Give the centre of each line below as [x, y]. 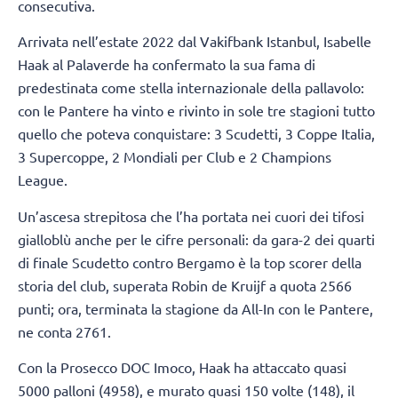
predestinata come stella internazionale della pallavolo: [191, 88]
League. [43, 180]
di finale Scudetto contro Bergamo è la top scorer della [190, 262]
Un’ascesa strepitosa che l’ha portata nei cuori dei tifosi [191, 215]
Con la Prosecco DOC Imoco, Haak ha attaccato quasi [182, 367]
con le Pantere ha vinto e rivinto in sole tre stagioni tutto [196, 111]
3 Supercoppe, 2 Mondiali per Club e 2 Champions [175, 157]
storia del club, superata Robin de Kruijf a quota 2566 [185, 285]
